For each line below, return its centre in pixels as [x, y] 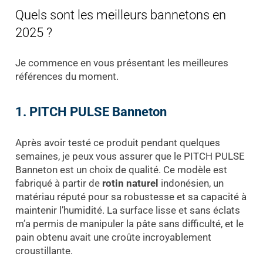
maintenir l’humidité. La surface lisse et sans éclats [127, 210]
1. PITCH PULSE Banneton [91, 112]
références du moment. [67, 77]
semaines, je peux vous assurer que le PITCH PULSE [130, 156]
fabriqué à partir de [58, 183]
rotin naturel [130, 183]
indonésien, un [191, 183]
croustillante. [44, 250]
